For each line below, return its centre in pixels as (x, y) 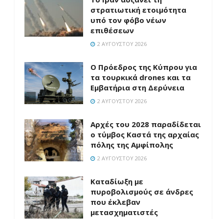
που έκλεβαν (115, 202)
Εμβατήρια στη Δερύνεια (137, 88)
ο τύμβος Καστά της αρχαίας (145, 134)
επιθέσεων (112, 30)
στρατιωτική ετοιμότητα (138, 10)
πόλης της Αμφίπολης (132, 145)
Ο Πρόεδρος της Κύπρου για (144, 67)
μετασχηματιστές (124, 212)
